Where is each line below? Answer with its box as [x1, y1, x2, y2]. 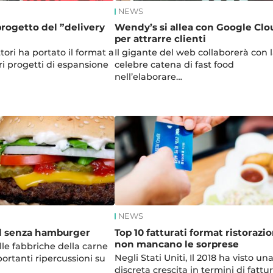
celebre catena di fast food [114, 58, 234, 70]
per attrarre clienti [114, 32, 206, 44]
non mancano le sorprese [114, 238, 239, 250]
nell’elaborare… [114, 71, 182, 82]
